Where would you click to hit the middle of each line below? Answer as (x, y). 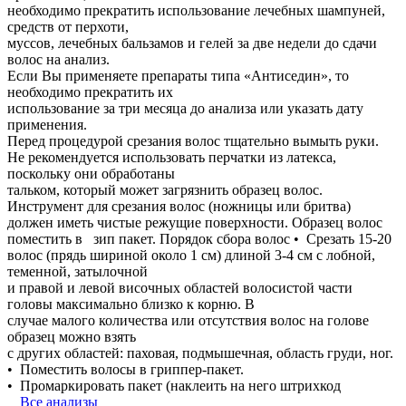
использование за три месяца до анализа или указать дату (185, 109)
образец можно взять (72, 337)
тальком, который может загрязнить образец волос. (165, 190)
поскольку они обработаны (91, 174)
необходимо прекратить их (90, 92)
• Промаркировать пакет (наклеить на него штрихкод (174, 386)
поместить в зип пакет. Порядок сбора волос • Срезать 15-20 (199, 239)
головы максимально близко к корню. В (131, 304)
